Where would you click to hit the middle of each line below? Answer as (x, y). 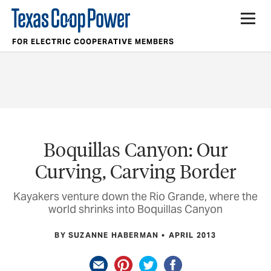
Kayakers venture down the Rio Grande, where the (135, 197)
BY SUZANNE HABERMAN (107, 235)
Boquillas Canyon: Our (135, 149)
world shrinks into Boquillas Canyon (135, 209)
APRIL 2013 (192, 235)
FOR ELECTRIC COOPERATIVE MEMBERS (93, 41)
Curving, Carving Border (135, 171)
